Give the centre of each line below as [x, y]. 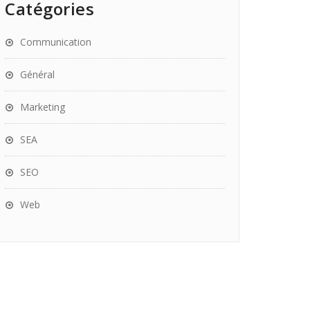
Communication [56, 42]
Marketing [43, 107]
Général [37, 74]
